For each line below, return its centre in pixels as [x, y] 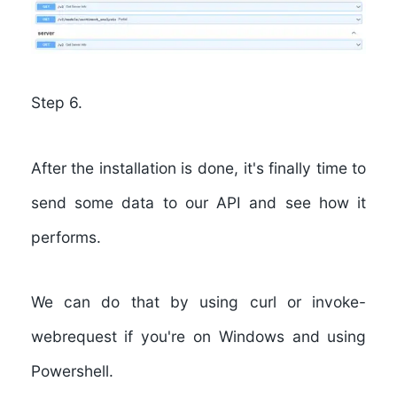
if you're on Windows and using [241, 337]
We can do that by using [140, 302]
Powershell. [72, 371]
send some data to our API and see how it [198, 202]
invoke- [339, 302]
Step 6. [56, 102]
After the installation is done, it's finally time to [198, 167]
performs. [66, 237]
